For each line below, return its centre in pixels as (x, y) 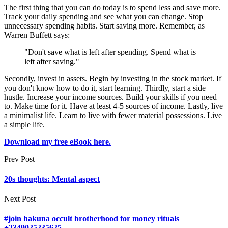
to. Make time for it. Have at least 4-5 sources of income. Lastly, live (113, 106)
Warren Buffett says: (37, 35)
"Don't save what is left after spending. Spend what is (110, 52)
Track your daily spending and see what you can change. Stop (104, 16)
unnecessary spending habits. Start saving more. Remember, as (104, 25)
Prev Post (19, 159)
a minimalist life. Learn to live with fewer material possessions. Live (113, 115)
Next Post (20, 199)
